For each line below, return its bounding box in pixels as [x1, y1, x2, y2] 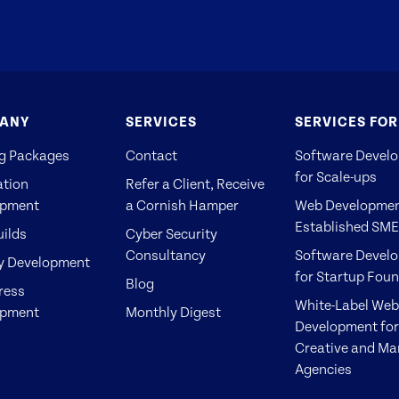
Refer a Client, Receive [126, 175, 265, 192]
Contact [126, 147, 177, 164]
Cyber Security [126, 225, 217, 242]
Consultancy [126, 247, 206, 264]
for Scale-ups [295, 168, 377, 185]
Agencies [295, 361, 352, 378]
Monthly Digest [126, 304, 221, 321]
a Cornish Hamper [126, 197, 239, 214]
